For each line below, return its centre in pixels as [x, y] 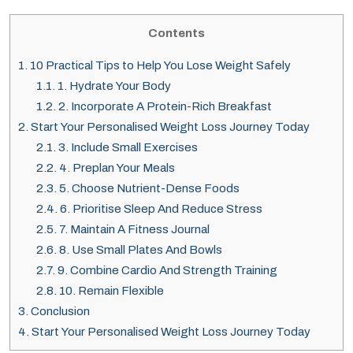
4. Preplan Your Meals [115, 168]
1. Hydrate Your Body [113, 86]
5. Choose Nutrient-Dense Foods [148, 189]
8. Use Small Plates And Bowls [139, 250]
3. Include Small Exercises [126, 148]
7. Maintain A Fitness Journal [133, 230]
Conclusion [59, 312]
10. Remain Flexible [110, 291]
